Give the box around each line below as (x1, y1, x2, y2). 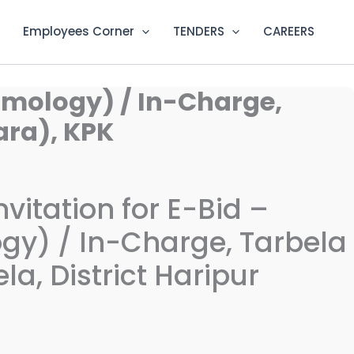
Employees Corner (23, 23, 134, 40)
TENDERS (173, 23, 224, 40)
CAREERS (263, 23, 314, 40)
